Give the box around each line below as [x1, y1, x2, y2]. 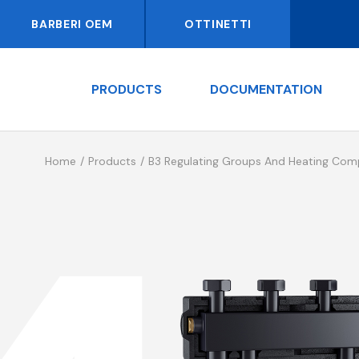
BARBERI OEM [31, 17, 113, 31]
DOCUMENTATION [210, 80, 322, 98]
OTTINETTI [184, 17, 252, 31]
